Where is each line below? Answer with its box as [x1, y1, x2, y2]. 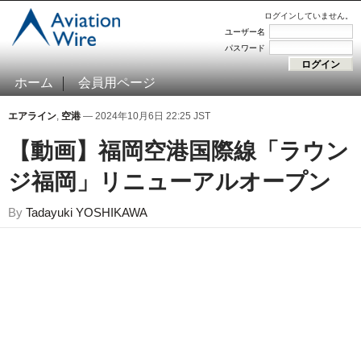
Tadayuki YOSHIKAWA [26, 205, 147, 219]
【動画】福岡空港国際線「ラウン [8, 139, 349, 164]
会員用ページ [78, 76, 156, 89]
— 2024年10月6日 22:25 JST [81, 110, 210, 122]
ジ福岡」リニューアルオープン [8, 169, 331, 194]
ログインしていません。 [264, 11, 353, 20]
